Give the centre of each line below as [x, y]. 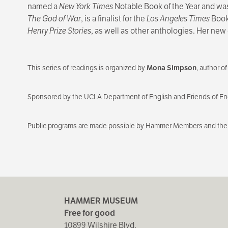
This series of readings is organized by [87, 67]
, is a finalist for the [113, 18]
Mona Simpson [171, 67]
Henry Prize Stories [59, 31]
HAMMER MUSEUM [101, 201]
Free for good [89, 213]
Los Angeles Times [178, 18]
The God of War [54, 18]
